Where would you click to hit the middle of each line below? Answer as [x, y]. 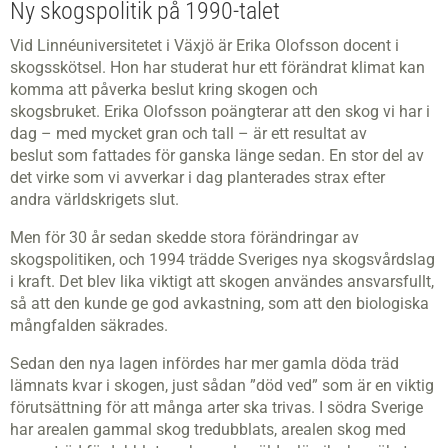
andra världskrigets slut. [94, 199]
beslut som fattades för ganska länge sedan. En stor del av [217, 155]
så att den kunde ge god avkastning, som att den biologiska [219, 303]
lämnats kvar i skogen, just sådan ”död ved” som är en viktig [222, 385]
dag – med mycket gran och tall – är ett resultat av [188, 133]
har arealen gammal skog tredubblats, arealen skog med [208, 429]
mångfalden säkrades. [89, 325]
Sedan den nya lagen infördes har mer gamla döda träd [204, 363]
